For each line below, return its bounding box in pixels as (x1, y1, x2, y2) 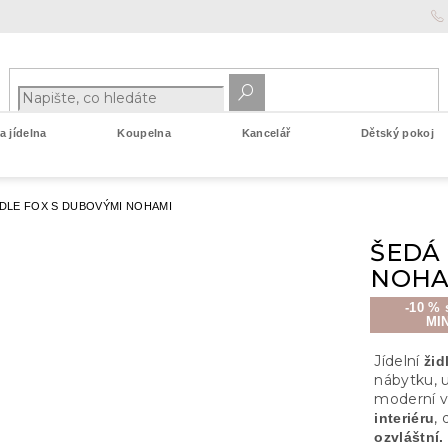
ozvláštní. (374, 429, 444, 446)
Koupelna (117, 127, 172, 139)
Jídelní (374, 352, 425, 371)
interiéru (374, 410, 435, 427)
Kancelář (241, 127, 291, 139)
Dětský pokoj (360, 127, 434, 139)
